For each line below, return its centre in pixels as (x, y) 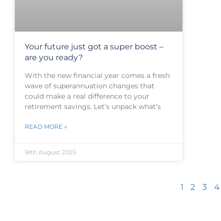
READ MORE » (46, 126)
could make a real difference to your (87, 96)
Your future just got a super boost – (94, 46)
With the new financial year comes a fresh (97, 75)
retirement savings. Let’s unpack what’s (93, 106)
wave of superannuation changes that (90, 86)
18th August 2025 (50, 152)
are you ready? (54, 57)
